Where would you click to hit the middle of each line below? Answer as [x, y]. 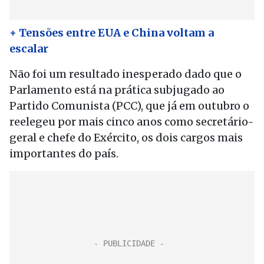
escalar [29, 49]
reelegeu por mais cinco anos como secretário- [132, 122]
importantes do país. [64, 154]
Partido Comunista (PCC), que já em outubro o [129, 106]
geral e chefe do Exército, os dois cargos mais [126, 138]
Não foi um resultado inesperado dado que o [126, 74]
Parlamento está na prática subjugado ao [117, 90]
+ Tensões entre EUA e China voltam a [112, 33]
